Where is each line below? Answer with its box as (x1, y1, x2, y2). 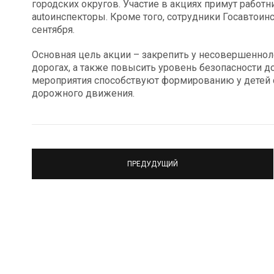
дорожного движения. (32, 87, 135, 99)
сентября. (32, 24, 75, 35)
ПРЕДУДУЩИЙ (127, 159, 178, 168)
